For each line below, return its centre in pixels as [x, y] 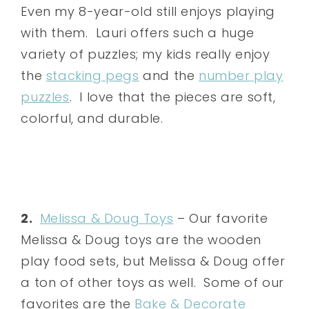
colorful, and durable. [92, 118]
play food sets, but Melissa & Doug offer [153, 261]
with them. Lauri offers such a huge [138, 32]
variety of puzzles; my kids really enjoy [146, 54]
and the [169, 75]
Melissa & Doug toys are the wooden [141, 239]
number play [241, 75]
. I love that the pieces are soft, [172, 97]
